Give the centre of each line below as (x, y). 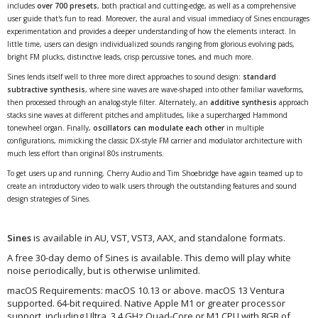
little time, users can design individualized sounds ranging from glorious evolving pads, (151, 44)
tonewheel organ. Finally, (50, 128)
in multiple (244, 128)
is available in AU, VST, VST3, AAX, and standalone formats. (159, 238)
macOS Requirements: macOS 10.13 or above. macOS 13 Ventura (146, 291)
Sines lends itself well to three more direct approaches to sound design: (125, 77)
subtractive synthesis (46, 90)
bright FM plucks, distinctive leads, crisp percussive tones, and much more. (130, 57)
